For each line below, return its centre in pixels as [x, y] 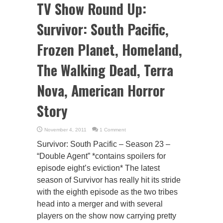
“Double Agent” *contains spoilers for [101, 156]
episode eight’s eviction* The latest [98, 168]
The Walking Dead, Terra [105, 70]
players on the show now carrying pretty [107, 216]
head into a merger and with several [100, 204]
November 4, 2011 [65, 130]
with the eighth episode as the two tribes [107, 192]
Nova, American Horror [101, 91]
